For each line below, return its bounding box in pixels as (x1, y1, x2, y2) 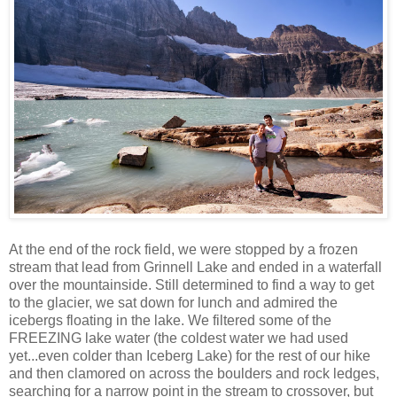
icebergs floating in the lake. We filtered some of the (9, 313, 331, 329)
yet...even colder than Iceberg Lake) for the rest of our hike (9, 348, 370, 364)
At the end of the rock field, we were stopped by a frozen (9, 242, 358, 258)
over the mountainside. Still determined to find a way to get (9, 277, 374, 293)
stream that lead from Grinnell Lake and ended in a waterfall (9, 260, 382, 276)
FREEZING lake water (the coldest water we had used (9, 331, 348, 346)
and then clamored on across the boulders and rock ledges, (9, 366, 379, 382)
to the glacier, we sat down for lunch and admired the (9, 295, 338, 311)
